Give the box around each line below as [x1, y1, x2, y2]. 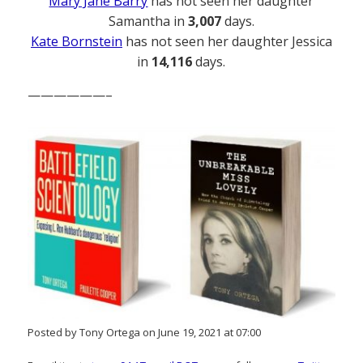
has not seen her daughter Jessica [122, 32, 332, 51]
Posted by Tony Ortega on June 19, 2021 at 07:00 [28, 324, 261, 340]
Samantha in [109, 12, 188, 31]
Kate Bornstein [31, 32, 122, 51]
